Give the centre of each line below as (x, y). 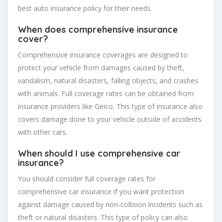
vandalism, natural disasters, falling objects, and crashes (108, 81)
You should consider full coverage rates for (87, 179)
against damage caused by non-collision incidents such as (110, 205)
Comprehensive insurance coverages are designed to (103, 55)
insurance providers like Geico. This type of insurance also (110, 107)
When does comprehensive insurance (98, 30)
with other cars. (43, 132)
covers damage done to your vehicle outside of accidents (110, 119)
